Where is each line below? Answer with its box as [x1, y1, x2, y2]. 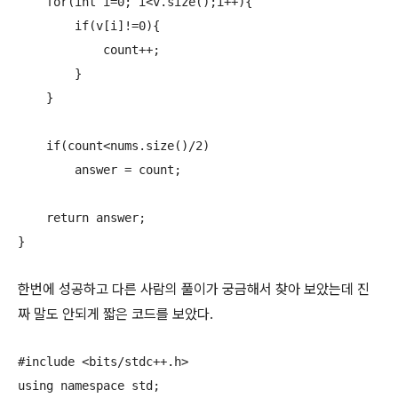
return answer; [18, 211, 146, 226]
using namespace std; [18, 378, 160, 394]
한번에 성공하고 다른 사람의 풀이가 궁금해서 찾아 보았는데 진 [18, 281, 370, 298]
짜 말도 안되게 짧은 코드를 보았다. [18, 306, 213, 323]
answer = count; [18, 163, 181, 178]
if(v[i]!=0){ [18, 19, 160, 34]
